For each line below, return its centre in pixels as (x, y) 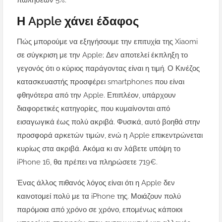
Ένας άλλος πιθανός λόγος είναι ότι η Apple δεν (96, 183)
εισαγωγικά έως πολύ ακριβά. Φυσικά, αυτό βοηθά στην (109, 122)
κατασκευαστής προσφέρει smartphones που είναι (101, 82)
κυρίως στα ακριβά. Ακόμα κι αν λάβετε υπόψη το (99, 149)
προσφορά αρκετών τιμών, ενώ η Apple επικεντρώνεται (110, 136)
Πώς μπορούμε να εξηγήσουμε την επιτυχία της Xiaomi (107, 42)
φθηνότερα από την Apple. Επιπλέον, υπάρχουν (96, 95)
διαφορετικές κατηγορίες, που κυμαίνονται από (93, 109)
